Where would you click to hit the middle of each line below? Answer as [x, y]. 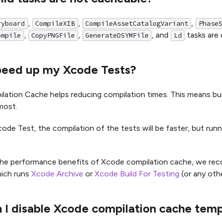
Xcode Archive [57, 173]
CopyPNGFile [53, 35]
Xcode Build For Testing [137, 173]
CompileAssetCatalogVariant [137, 23]
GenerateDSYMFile [117, 35]
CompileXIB [55, 23]
